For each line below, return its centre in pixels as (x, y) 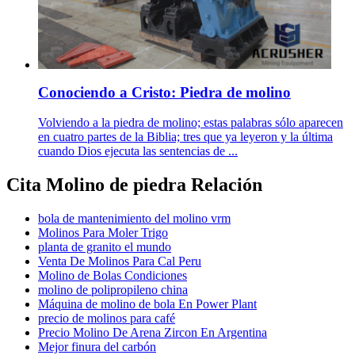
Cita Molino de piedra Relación (134, 185)
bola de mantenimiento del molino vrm (134, 219)
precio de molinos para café (107, 319)
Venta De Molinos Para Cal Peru (120, 261)
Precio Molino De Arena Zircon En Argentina (153, 333)
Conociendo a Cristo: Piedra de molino (164, 92)
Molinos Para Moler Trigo (103, 233)
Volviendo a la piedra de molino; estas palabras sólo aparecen (191, 123)
